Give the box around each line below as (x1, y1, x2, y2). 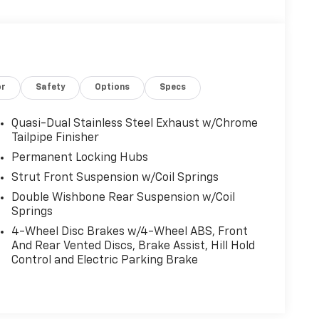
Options (95, 83, 130, 92)
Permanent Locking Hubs (11, 152, 148, 164)
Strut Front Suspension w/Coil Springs (11, 172, 219, 184)
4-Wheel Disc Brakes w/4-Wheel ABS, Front (11, 226, 248, 238)
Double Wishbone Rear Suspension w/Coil (11, 192, 235, 204)
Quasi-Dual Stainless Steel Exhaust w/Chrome (11, 117, 258, 130)
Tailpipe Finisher (11, 132, 99, 144)
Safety (36, 83, 66, 92)
